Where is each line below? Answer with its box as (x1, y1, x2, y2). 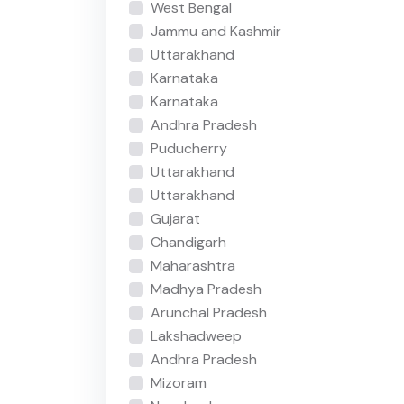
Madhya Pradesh (150, 280, 262, 299)
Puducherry (150, 139, 227, 159)
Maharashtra (150, 256, 235, 276)
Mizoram (150, 373, 207, 393)
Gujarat (150, 209, 200, 229)
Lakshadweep (150, 326, 242, 346)
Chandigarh (150, 233, 226, 252)
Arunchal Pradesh (150, 303, 267, 323)
